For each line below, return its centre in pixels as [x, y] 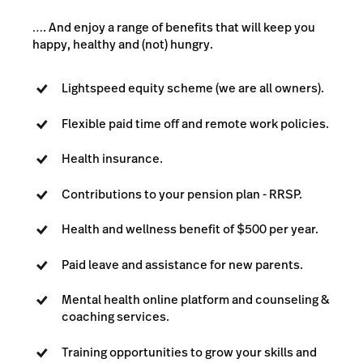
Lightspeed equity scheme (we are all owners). [193, 88]
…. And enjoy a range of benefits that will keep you [174, 27]
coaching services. [115, 317]
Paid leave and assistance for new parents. [182, 264]
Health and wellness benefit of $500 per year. [190, 229]
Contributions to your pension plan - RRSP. [182, 194]
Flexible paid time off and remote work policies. [195, 123]
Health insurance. [112, 159]
